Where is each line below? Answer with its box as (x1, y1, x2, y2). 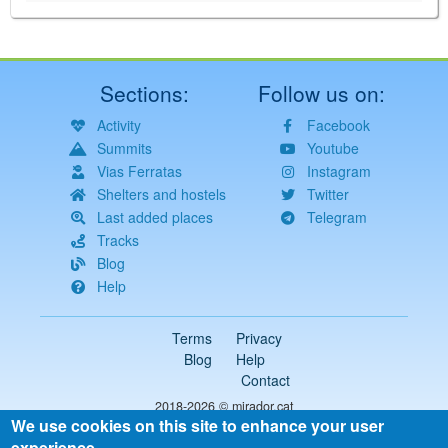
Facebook (306, 115, 370, 135)
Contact (241, 370, 290, 390)
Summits (96, 138, 152, 158)
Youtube (306, 138, 359, 158)
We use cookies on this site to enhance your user (11, 414, 385, 437)
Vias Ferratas (96, 161, 182, 181)
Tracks (96, 230, 139, 250)
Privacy (236, 328, 282, 348)
